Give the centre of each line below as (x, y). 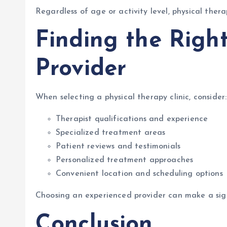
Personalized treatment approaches (125, 160)
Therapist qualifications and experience (132, 119)
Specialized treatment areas (111, 133)
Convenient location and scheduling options (139, 174)
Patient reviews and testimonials (118, 146)
